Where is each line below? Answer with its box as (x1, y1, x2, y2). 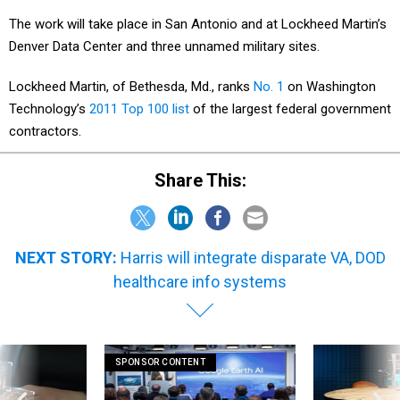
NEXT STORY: (14, 247, 117, 267)
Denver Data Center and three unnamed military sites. (9, 38, 320, 54)
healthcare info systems (113, 271, 287, 291)
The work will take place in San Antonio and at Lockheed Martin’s (9, 16, 387, 32)
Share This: (165, 169, 246, 191)
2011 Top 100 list (89, 101, 189, 117)
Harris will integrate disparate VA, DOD (120, 247, 386, 267)
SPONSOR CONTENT (115, 356, 205, 367)
